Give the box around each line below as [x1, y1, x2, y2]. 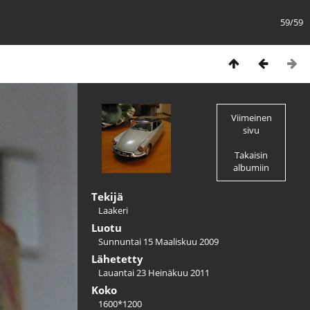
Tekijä [91, 190, 123, 203]
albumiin [233, 161, 270, 174]
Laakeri [98, 204, 128, 217]
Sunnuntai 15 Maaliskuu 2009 [98, 235, 219, 248]
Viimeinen [230, 111, 272, 124]
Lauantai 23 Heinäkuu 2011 [98, 266, 210, 279]
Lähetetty [91, 252, 143, 266]
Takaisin [235, 149, 268, 161]
